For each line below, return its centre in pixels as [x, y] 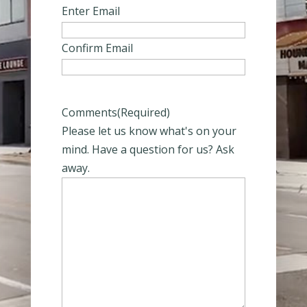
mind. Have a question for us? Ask [148, 149]
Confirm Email [97, 48]
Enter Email [90, 11]
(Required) [143, 112]
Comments [89, 112]
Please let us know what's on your [149, 131]
